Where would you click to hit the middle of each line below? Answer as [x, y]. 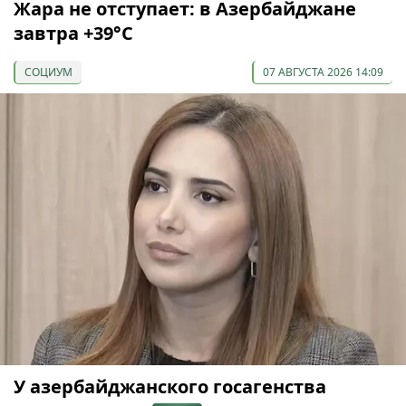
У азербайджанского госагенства [170, 387]
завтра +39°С [73, 33]
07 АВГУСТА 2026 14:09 [323, 72]
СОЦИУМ [48, 72]
